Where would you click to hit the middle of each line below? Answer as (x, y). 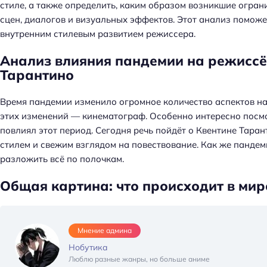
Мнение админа (105, 231)
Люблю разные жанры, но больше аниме (139, 259)
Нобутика (88, 248)
